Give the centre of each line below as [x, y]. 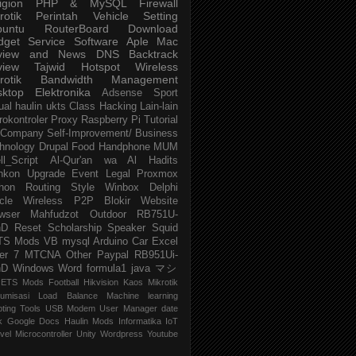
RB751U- [158, 215]
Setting [161, 16]
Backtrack [153, 54]
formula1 [107, 269]
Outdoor [108, 215]
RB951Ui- [157, 255]
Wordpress [122, 334]
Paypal [113, 255]
